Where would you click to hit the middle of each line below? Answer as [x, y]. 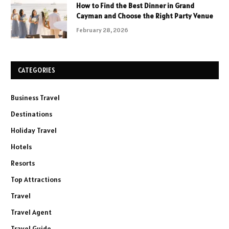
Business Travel [35, 98]
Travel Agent [31, 212]
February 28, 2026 [102, 30]
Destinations [31, 114]
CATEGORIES [37, 71]
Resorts [23, 163]
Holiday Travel [34, 131]
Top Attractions [36, 180]
